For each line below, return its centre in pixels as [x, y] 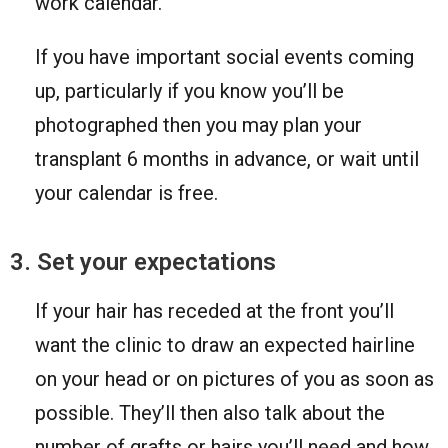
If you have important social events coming [224, 56]
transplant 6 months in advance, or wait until [227, 158]
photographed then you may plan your [198, 124]
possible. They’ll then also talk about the [210, 412]
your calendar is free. [126, 192]
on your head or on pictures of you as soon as [234, 378]
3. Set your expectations [143, 261]
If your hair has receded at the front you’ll [214, 310]
